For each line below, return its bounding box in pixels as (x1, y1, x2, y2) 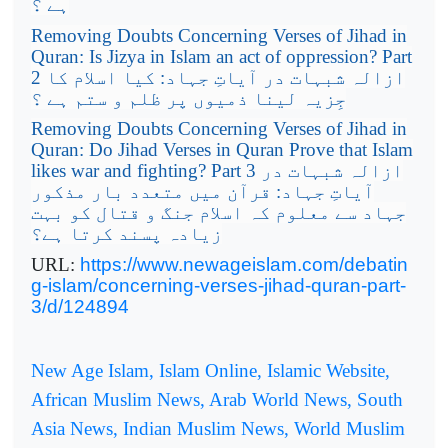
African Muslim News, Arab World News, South (31, 389, 403, 411)
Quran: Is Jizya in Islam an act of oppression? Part (31, 45, 412, 67)
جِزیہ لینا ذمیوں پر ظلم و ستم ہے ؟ (31, 87, 346, 109)
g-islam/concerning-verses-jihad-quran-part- (31, 274, 406, 296)
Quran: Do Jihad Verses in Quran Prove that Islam (31, 139, 413, 161)
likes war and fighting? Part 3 (31, 160, 261, 182)
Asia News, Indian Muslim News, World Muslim (31, 418, 405, 440)
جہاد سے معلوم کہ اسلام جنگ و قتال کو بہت (31, 202, 406, 224)
